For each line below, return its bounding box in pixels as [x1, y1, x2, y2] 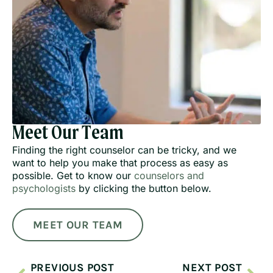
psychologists [12, 182, 76, 194]
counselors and [134, 169, 204, 182]
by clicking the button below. [76, 182, 211, 194]
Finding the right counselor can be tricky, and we [12, 143, 236, 156]
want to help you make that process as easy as [12, 156, 228, 169]
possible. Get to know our [12, 169, 134, 182]
